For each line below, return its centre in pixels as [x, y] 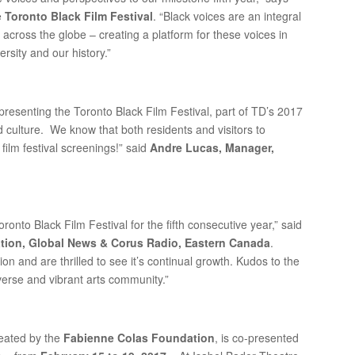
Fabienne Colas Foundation [139, 338]
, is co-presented [257, 338]
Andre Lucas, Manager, [212, 147]
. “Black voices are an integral [227, 16]
